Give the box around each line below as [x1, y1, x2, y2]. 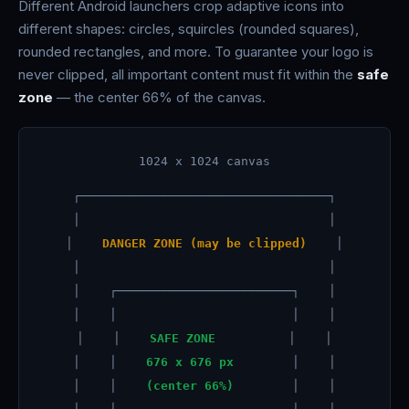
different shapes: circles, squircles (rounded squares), [18, 20, 359, 37]
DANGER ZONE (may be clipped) [102, 236, 307, 250]
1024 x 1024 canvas [139, 154, 270, 168]
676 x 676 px [146, 355, 234, 369]
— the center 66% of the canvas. [53, 89, 266, 106]
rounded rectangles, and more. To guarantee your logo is [18, 43, 373, 60]
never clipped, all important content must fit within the [18, 66, 357, 83]
